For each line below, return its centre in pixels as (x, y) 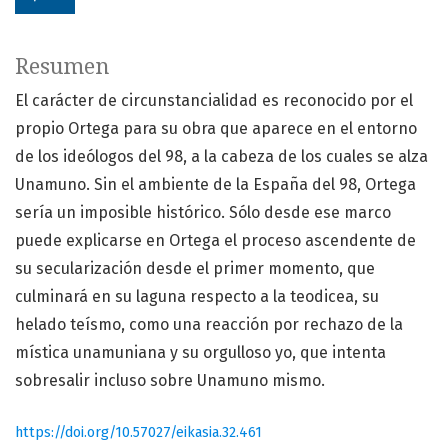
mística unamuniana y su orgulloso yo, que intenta (200, 353)
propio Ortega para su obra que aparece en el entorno (216, 129)
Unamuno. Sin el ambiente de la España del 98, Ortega (215, 185)
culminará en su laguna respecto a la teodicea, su (197, 297)
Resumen (62, 67)
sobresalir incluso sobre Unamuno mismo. (170, 381)
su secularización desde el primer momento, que (195, 269)
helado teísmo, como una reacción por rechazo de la (209, 325)
